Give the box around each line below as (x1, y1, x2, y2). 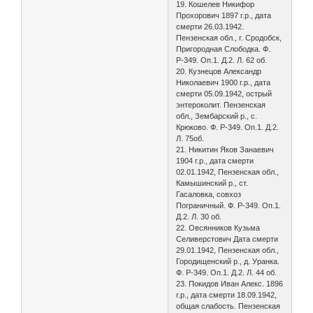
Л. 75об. (176, 133, 205, 143)
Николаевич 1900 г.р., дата (176, 78, 271, 87)
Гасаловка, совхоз (176, 189, 242, 198)
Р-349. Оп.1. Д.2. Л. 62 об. (176, 55, 268, 64)
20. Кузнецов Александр (176, 66, 262, 75)
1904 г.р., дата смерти (176, 156, 254, 165)
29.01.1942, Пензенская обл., (176, 245, 279, 254)
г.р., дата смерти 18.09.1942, (176, 290, 277, 299)
